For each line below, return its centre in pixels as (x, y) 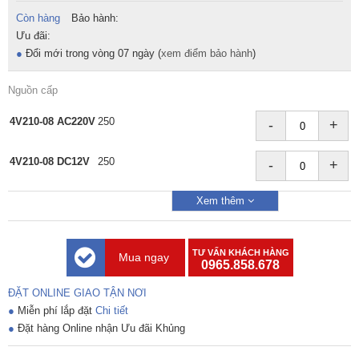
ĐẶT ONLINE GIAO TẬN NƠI (77, 293)
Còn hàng (40, 18)
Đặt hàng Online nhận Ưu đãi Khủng (100, 329)
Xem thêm (222, 201)
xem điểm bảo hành (207, 54)
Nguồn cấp (33, 91)
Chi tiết (112, 311)
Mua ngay (143, 258)
